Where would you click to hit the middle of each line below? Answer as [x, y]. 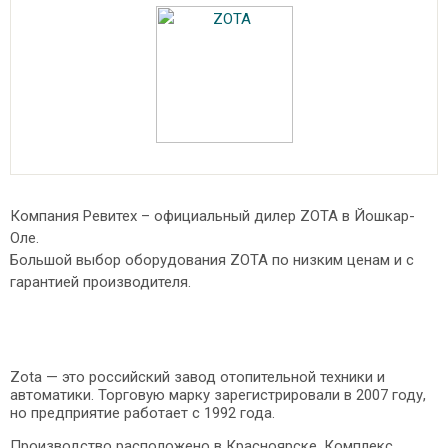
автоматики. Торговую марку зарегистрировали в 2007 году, [218, 395]
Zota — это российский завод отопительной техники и [197, 377]
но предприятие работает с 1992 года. [142, 413]
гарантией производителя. [100, 282]
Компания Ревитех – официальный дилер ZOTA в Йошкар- [212, 216]
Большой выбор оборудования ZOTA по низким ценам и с [212, 260]
